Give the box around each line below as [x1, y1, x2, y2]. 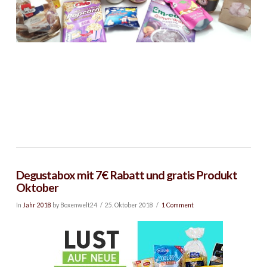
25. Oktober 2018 [105, 201, 154, 209]
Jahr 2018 [22, 201, 51, 209]
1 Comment [161, 201, 194, 209]
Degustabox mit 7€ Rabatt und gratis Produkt [15, 167, 237, 182]
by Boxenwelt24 [51, 201, 97, 209]
